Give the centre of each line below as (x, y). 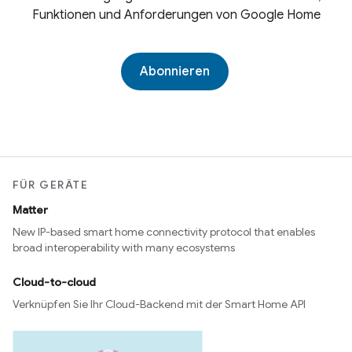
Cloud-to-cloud (54, 282)
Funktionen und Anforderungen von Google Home (176, 15)
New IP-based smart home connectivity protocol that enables (164, 232)
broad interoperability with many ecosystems (124, 247)
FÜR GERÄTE (50, 185)
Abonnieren (174, 71)
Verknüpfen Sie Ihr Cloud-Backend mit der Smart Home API (159, 304)
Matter (30, 210)
